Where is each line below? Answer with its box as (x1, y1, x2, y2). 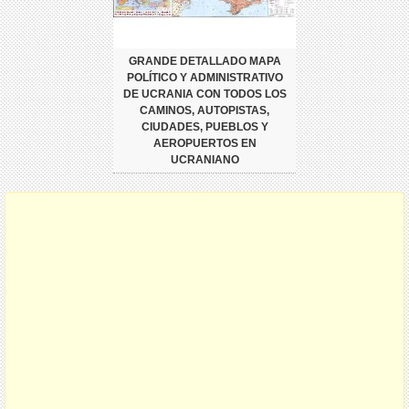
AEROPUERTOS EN (152, 136, 257, 150)
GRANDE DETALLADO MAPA (128, 54, 281, 68)
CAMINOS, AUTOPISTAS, (140, 103, 269, 117)
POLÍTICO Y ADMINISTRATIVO (126, 70, 283, 84)
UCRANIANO (170, 152, 239, 166)
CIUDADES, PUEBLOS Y (141, 120, 268, 133)
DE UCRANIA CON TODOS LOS (122, 87, 287, 100)
